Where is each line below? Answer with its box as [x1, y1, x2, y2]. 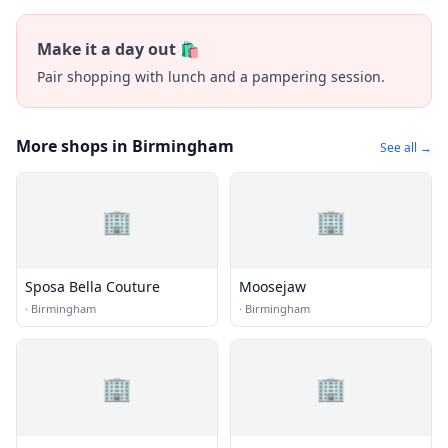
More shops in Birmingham [16, 135, 234, 157]
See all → [380, 139, 432, 156]
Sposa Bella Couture [25, 277, 160, 296]
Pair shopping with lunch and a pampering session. [37, 67, 385, 86]
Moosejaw [239, 277, 306, 296]
